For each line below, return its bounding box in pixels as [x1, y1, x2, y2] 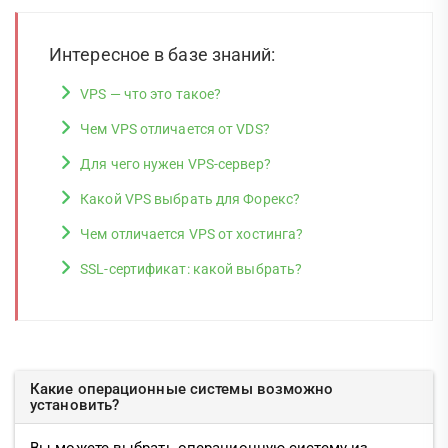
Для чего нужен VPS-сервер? [80, 156, 271, 172]
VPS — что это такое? [80, 86, 222, 102]
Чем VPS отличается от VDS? [80, 121, 270, 137]
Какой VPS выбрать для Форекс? [80, 191, 301, 207]
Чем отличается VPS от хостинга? [80, 226, 304, 242]
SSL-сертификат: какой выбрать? [80, 261, 303, 277]
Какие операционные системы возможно [30, 380, 334, 398]
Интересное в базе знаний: [49, 44, 276, 65]
